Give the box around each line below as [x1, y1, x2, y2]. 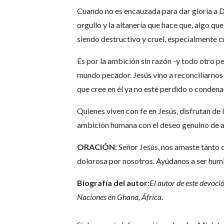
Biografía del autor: [77, 178, 150, 188]
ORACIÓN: [77, 142, 117, 152]
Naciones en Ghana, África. [77, 192, 163, 202]
